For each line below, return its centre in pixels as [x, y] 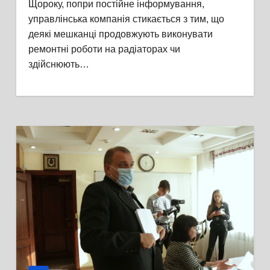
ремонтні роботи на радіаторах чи [104, 49]
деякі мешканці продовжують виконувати [120, 34]
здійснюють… [58, 64]
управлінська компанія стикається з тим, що [126, 19]
